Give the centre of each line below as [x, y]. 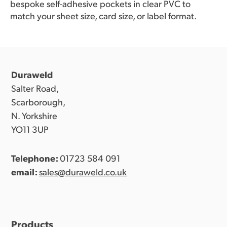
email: [24, 171]
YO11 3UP [30, 129]
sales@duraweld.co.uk [83, 171]
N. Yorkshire [34, 115]
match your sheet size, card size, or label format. [103, 15]
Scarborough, [38, 101]
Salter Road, [35, 88]
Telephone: [35, 158]
